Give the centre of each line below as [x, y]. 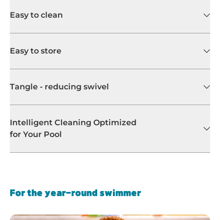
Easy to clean [36, 15]
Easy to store [36, 51]
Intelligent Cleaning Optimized [73, 122]
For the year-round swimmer [75, 193]
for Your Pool [36, 134]
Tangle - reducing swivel [59, 86]
